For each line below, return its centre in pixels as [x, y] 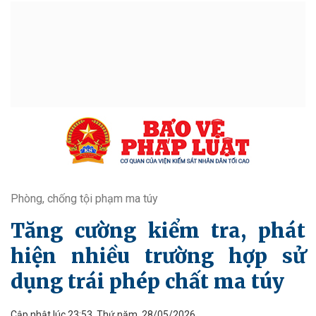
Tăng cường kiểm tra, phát [158, 231]
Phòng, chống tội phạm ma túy [84, 199]
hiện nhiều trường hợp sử [158, 256]
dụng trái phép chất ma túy [147, 281]
